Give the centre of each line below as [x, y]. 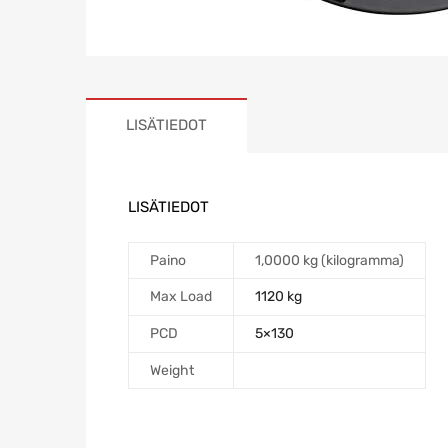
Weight [172, 370]
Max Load [181, 296]
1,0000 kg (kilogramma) [329, 260]
